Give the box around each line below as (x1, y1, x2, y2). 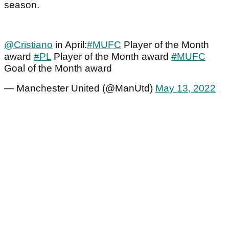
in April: (53, 39, 87, 51)
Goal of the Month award (4, 63, 112, 74)
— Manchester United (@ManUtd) (4, 83, 155, 94)
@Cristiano (4, 39, 53, 51)
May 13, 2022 (155, 83, 216, 94)
